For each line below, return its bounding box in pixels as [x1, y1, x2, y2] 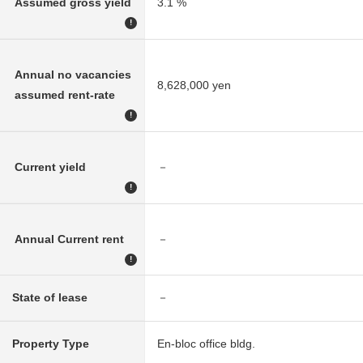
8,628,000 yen [157, 78, 231, 92]
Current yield [14, 160, 86, 173]
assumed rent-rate [14, 88, 115, 101]
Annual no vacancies [14, 67, 131, 81]
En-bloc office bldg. [157, 336, 255, 350]
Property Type [12, 336, 89, 350]
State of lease [12, 290, 88, 304]
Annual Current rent [14, 232, 124, 246]
